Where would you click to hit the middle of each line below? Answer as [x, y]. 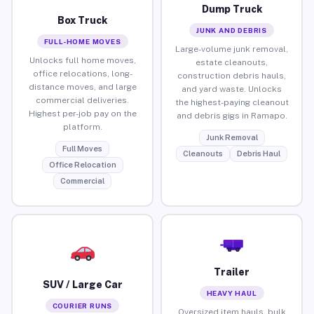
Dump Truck [232, 9]
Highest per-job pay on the [82, 113]
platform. [82, 127]
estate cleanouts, [232, 62]
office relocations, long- [82, 73]
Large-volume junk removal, [232, 49]
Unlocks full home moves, [82, 60]
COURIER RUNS [82, 305]
